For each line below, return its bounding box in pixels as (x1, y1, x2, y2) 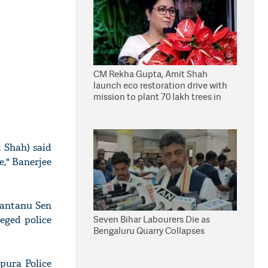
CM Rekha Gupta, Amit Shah (93, 68, 208, 80)
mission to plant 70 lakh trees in (93, 90, 221, 103)
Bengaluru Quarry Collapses (93, 224, 205, 237)
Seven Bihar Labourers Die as (93, 213, 210, 226)
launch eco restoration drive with (93, 79, 227, 92)
